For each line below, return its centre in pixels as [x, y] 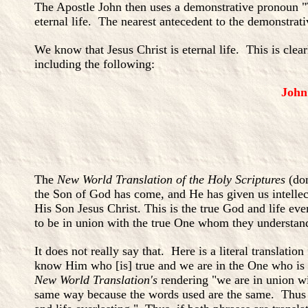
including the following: [95, 64]
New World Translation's [96, 280]
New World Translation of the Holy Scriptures [173, 179]
